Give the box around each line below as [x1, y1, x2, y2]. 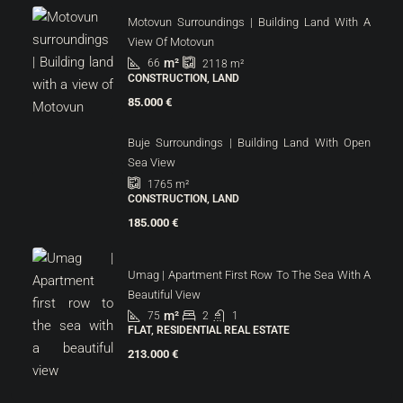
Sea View [128, 155, 175, 169]
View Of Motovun [128, 34, 214, 49]
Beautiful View [128, 287, 201, 301]
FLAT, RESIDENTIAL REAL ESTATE [128, 323, 290, 336]
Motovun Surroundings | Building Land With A [128, 14, 371, 29]
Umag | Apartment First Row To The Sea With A [128, 267, 371, 282]
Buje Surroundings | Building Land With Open [128, 135, 371, 149]
